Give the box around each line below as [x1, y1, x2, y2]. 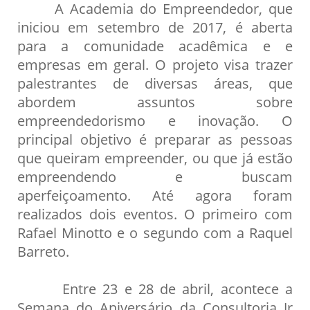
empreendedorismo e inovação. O [17, 110, 293, 130]
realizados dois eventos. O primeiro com [17, 203, 293, 224]
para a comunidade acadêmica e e [17, 35, 293, 55]
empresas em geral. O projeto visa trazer [17, 54, 293, 74]
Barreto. [17, 241, 69, 261]
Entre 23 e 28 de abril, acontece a [17, 279, 293, 299]
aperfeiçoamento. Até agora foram [17, 185, 293, 205]
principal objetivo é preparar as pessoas [17, 129, 293, 149]
